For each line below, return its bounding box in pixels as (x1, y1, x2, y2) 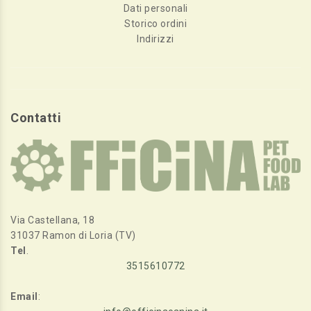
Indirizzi (137, 33, 174, 44)
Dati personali (123, 2, 188, 14)
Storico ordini (124, 17, 187, 29)
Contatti (10, 110, 61, 125)
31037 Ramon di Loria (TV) (10, 229, 136, 241)
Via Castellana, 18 (10, 214, 94, 226)
